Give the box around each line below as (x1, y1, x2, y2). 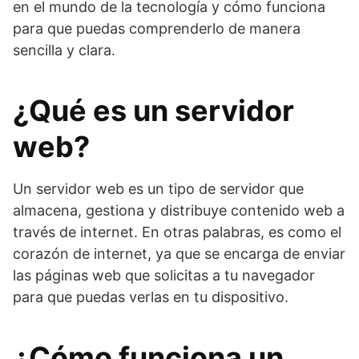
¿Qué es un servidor (13, 93, 294, 128)
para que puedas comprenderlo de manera (13, 20, 301, 37)
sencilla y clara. (13, 42, 115, 58)
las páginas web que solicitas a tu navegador (13, 267, 315, 284)
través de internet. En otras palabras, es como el (13, 224, 341, 240)
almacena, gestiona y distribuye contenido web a (13, 202, 345, 219)
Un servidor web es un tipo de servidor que (13, 180, 304, 197)
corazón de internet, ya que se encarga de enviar (13, 245, 345, 262)
